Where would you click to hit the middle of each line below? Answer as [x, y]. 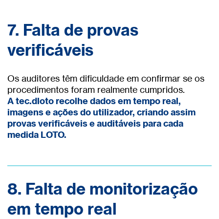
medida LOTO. [37, 135]
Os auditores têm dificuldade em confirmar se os [106, 78]
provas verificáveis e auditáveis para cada [95, 124]
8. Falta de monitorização [103, 189]
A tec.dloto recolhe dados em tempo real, [94, 101]
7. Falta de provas [73, 30]
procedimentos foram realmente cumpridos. [96, 90]
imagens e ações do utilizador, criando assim [101, 112]
